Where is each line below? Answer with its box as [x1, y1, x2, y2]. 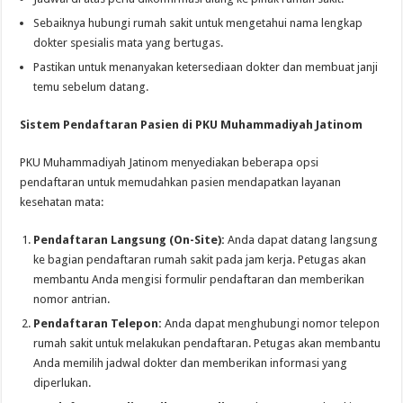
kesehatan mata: [20, 194, 104, 209]
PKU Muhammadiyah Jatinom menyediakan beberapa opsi [20, 155, 319, 169]
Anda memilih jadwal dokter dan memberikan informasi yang [33, 355, 348, 370]
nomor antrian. [33, 291, 111, 306]
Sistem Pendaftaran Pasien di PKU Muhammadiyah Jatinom [20, 117, 363, 131]
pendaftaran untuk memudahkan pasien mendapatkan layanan [20, 175, 342, 189]
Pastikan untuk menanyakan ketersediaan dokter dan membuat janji [33, 59, 379, 74]
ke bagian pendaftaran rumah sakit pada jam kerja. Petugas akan [33, 252, 367, 266]
